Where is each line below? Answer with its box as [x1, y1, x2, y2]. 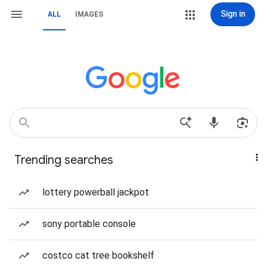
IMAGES [75, 10, 103, 18]
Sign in [220, 9, 246, 18]
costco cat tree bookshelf [42, 250, 154, 261]
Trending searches [14, 153, 113, 167]
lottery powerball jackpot [42, 187, 149, 198]
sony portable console [42, 218, 136, 229]
